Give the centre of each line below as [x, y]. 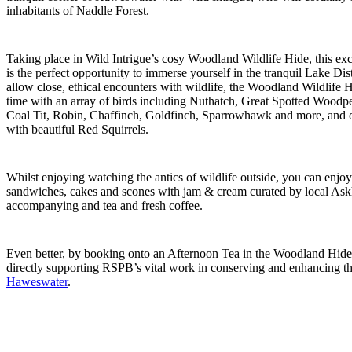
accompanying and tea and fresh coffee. [104, 205]
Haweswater [37, 281]
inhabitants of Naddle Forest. [79, 10]
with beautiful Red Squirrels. [77, 129]
